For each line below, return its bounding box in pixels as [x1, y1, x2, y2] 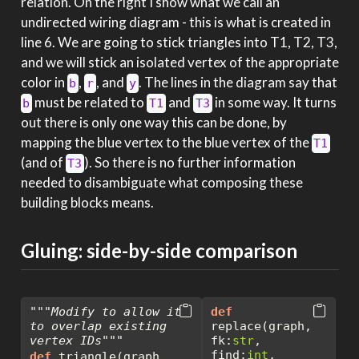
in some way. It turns [212, 94, 337, 111]
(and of [20, 154, 66, 171]
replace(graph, [210, 318, 312, 333]
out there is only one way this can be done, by [20, 114, 287, 131]
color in [20, 74, 67, 91]
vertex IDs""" [29, 333, 123, 348]
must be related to [32, 94, 147, 111]
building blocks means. [20, 194, 154, 212]
